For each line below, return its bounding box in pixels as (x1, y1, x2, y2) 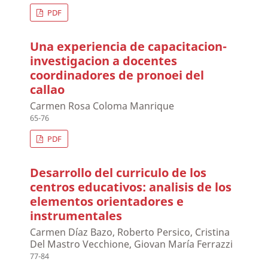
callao (30, 81, 65, 98)
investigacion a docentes (30, 53, 178, 69)
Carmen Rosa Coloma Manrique (30, 99, 175, 113)
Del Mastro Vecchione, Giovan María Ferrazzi (30, 237, 233, 251)
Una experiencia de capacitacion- (30, 38, 227, 55)
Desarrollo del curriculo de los (30, 165, 207, 181)
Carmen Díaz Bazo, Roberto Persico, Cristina (30, 226, 230, 239)
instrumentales (30, 208, 123, 224)
